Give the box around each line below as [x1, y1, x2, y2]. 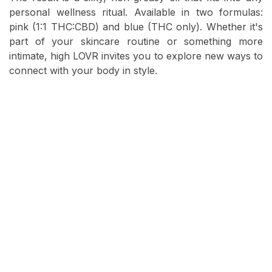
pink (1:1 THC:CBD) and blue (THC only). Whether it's [9, 21, 263, 33]
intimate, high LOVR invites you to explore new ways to [9, 50, 263, 63]
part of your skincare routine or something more [9, 35, 263, 48]
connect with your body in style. [9, 64, 157, 77]
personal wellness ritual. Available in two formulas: [9, 6, 263, 19]
